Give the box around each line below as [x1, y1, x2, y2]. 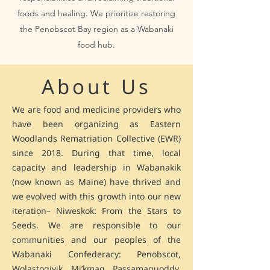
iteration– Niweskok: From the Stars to [12, 205, 181, 216]
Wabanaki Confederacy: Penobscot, [12, 248, 181, 260]
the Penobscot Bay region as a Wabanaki [19, 24, 174, 34]
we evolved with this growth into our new [12, 190, 181, 202]
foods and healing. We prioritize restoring [17, 8, 175, 19]
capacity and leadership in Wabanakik [12, 162, 181, 173]
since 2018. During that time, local [12, 147, 181, 159]
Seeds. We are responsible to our [12, 219, 181, 231]
